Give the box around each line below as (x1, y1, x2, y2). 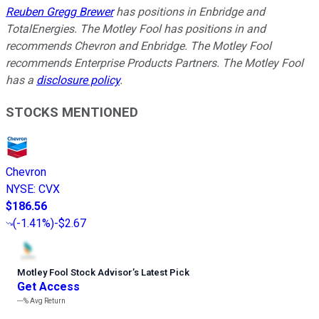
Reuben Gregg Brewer (6, 5, 113, 19)
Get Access (17, 279, 80, 293)
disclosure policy (36, 73, 120, 88)
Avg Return (28, 296, 66, 305)
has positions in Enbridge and (113, 5, 265, 19)
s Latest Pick (134, 266, 189, 278)
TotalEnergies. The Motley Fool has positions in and (6, 22, 266, 36)
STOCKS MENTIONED (6, 104, 138, 120)
